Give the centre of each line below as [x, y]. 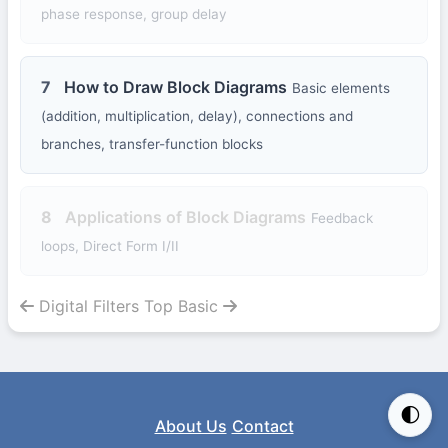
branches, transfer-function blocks [152, 144]
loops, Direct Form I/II [110, 246]
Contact [262, 426]
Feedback [342, 218]
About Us [190, 426]
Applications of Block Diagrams [185, 217]
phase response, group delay [134, 14]
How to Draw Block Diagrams [175, 87]
